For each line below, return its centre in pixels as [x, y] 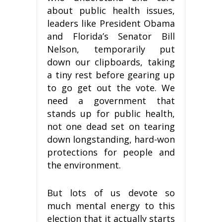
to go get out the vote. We [111, 87]
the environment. [84, 165]
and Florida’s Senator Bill [111, 36]
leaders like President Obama [111, 23]
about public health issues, [111, 10]
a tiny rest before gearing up [111, 75]
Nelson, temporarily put [111, 49]
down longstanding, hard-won [111, 139]
